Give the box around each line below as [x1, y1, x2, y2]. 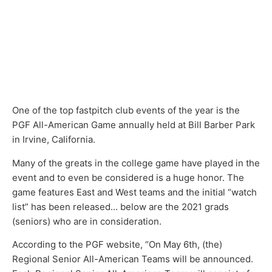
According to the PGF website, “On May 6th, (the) [12, 239, 222, 251]
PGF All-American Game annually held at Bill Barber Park [12, 119, 255, 131]
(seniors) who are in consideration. [12, 215, 161, 227]
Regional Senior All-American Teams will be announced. [12, 253, 253, 265]
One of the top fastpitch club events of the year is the [12, 104, 240, 117]
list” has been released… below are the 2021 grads [12, 200, 229, 212]
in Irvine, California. [12, 134, 95, 146]
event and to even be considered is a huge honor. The [12, 171, 244, 183]
